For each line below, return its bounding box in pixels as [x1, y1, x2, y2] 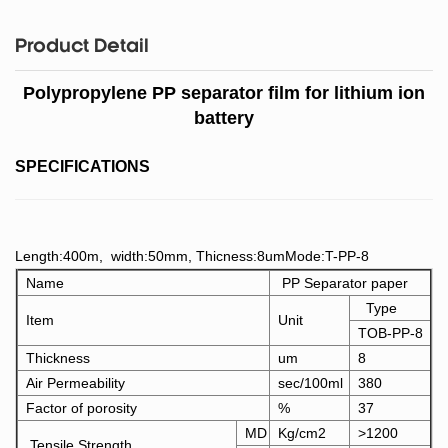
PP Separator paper [278, 275, 408, 292]
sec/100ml [278, 375, 343, 392]
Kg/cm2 [278, 425, 326, 442]
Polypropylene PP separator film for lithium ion [23, 83, 425, 104]
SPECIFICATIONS [15, 158, 150, 176]
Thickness [26, 350, 90, 367]
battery [194, 108, 254, 129]
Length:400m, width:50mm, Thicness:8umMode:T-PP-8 [15, 248, 369, 265]
